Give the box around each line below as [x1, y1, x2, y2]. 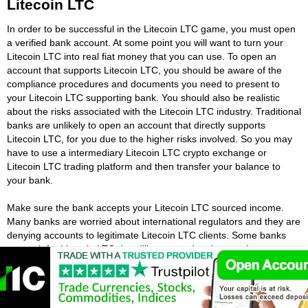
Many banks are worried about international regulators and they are [7, 215, 300, 227]
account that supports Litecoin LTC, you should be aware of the [7, 64, 282, 76]
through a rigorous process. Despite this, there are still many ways [7, 256, 294, 268]
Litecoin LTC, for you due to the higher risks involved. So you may [7, 133, 292, 144]
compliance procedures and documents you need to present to [7, 78, 280, 89]
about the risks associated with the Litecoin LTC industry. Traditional [7, 105, 301, 117]
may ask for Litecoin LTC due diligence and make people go [7, 243, 267, 254]
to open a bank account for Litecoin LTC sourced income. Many [7, 270, 283, 282]
